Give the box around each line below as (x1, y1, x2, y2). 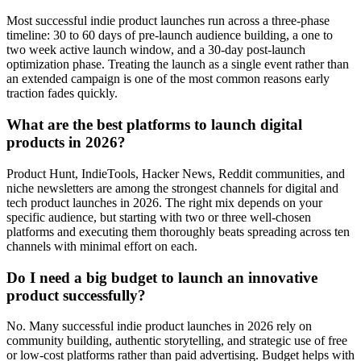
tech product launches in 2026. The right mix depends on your (6, 195, 322, 210)
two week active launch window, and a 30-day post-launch (6, 43, 305, 57)
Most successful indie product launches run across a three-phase (6, 14, 330, 28)
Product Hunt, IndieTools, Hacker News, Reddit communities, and (6, 166, 345, 180)
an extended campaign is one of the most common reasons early (6, 72, 330, 86)
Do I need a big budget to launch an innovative (6, 268, 317, 286)
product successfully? (6, 286, 146, 304)
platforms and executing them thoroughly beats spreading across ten (6, 224, 350, 239)
